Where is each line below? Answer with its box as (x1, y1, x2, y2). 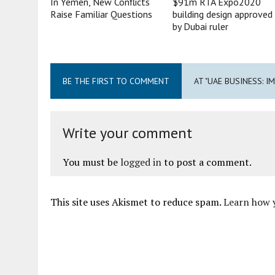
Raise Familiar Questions (50, 7, 152, 20)
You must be (63, 155, 120, 169)
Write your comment (63, 123, 192, 142)
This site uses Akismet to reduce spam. (50, 195, 223, 209)
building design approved (172, 7, 273, 20)
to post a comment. (161, 155, 252, 169)
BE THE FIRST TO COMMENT (63, 75, 169, 87)
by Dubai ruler (172, 20, 229, 33)
